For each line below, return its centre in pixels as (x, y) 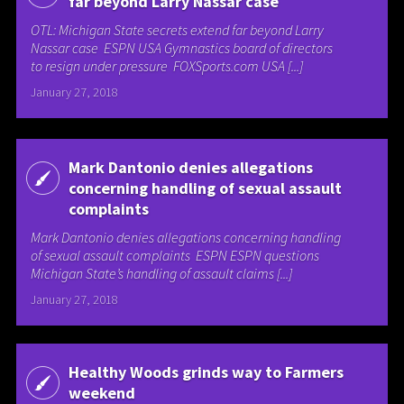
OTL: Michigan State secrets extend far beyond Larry (178, 30)
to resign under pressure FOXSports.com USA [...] (167, 66)
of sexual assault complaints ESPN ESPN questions (175, 255)
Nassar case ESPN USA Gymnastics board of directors (182, 48)
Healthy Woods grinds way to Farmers (206, 372)
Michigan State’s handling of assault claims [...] (162, 273)
